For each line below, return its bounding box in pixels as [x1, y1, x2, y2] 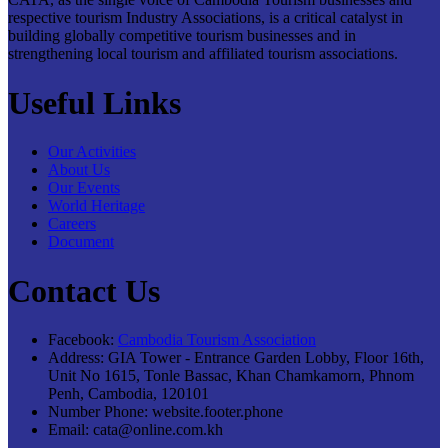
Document [48, 233, 114, 251]
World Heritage [48, 197, 145, 215]
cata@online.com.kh [93, 421, 223, 439]
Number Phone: [48, 403, 148, 421]
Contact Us [8, 272, 160, 309]
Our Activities [48, 143, 136, 161]
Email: [48, 421, 89, 439]
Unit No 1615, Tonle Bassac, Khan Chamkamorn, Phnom [48, 367, 414, 385]
